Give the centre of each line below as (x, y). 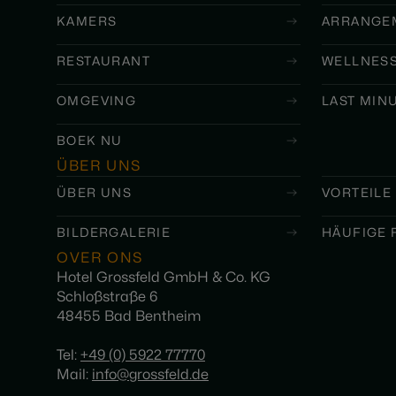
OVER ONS (100, 258)
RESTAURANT (103, 61)
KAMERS (87, 21)
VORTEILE (357, 193)
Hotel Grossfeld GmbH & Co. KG (164, 278)
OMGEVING (97, 101)
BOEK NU (90, 141)
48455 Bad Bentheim (129, 316)
